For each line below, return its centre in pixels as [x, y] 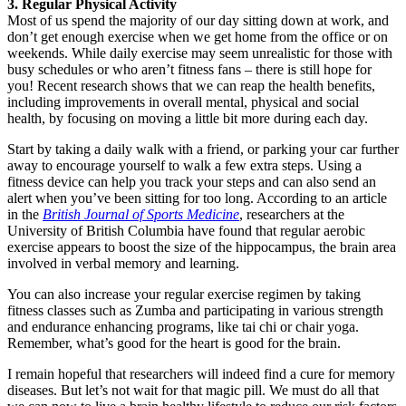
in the [25, 215]
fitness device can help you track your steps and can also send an [192, 182]
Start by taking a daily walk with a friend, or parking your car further [203, 150]
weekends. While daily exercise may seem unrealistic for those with [200, 53]
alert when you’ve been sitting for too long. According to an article [197, 198]
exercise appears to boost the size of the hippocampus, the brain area [202, 247]
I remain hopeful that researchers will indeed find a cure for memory [201, 374]
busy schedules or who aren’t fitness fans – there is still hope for [189, 70]
